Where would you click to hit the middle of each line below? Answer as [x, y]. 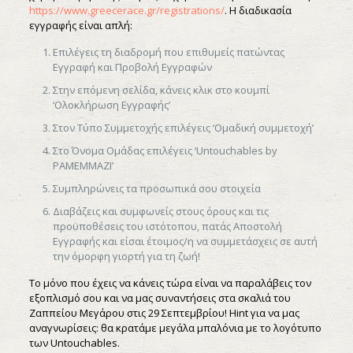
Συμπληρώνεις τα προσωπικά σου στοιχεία [156, 188]
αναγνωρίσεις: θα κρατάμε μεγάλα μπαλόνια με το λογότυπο [175, 327]
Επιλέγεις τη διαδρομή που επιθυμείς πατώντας [168, 52]
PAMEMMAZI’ [83, 165]
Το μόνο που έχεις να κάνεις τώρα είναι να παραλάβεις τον [170, 282]
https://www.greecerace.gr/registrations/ [126, 10]
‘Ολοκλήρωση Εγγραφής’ [111, 104]
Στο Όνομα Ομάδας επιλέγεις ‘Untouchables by [165, 150]
